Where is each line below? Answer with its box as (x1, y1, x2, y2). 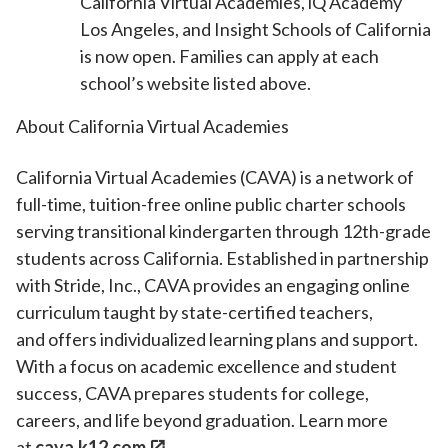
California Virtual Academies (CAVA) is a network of (16, 166, 414, 189)
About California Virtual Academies (16, 115, 292, 138)
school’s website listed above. (80, 72, 314, 95)
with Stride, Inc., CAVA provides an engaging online (16, 274, 410, 297)
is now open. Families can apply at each (80, 45, 379, 68)
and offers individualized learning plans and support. (16, 328, 418, 351)
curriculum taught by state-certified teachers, (16, 301, 373, 324)
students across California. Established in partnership (16, 247, 429, 270)
